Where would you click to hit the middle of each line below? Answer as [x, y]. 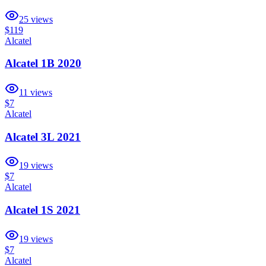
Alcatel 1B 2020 [43, 64]
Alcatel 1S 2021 [42, 210]
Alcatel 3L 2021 [43, 137]
